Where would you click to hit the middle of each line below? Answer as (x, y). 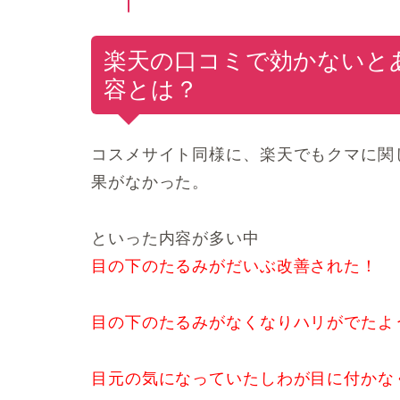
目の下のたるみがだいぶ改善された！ (234, 267)
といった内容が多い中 (175, 239)
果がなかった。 (150, 183)
